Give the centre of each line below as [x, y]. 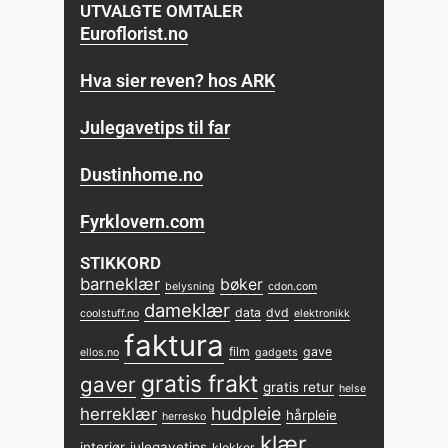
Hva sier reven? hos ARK [178, 80]
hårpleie [312, 414]
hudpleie [246, 413]
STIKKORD [121, 262]
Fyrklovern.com [143, 221]
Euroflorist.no [134, 33]
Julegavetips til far [155, 127]
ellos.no [100, 352]
